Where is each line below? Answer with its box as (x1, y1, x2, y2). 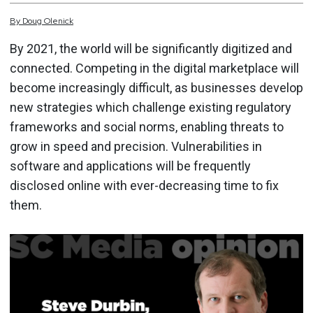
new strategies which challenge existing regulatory (10, 100, 291, 115)
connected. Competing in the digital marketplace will (10, 61, 299, 75)
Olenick (44, 15, 73, 27)
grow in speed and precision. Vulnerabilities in (10, 139, 262, 154)
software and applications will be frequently (10, 159, 251, 173)
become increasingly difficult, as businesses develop (10, 80, 303, 95)
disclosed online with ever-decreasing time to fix (10, 178, 279, 193)
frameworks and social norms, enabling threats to (10, 119, 284, 134)
